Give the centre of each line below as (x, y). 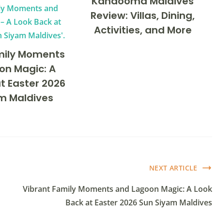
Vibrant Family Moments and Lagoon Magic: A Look (117, 189)
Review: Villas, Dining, (143, 16)
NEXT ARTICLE (173, 168)
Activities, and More (143, 30)
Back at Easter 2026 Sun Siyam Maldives (139, 203)
